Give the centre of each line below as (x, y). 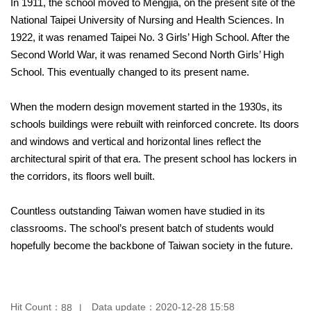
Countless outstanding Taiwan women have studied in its (138, 211)
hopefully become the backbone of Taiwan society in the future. (152, 246)
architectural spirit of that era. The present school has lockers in (153, 159)
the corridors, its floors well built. (83, 176)
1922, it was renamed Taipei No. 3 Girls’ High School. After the (150, 37)
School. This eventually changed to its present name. (130, 72)
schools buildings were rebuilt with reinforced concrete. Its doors (155, 124)
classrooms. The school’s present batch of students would (142, 228)
